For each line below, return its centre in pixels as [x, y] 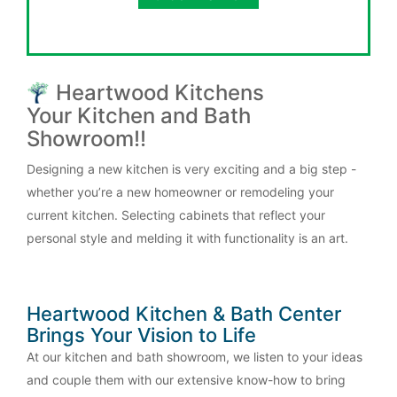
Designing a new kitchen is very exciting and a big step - [191, 169]
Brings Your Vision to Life [141, 335]
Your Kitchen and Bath [139, 116]
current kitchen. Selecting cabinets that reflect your [176, 215]
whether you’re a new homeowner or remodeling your [180, 192]
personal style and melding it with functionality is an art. [187, 238]
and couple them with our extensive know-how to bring [186, 380]
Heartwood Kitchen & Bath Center [184, 314]
